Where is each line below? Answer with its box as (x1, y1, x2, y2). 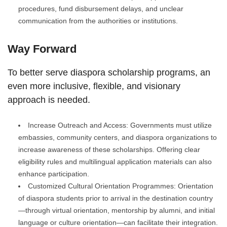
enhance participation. (18, 170, 89, 178)
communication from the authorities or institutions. (18, 17, 178, 25)
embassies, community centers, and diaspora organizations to (18, 133, 217, 142)
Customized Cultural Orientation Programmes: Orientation (28, 182, 213, 191)
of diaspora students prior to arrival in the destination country (18, 194, 213, 203)
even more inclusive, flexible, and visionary (8, 81, 180, 92)
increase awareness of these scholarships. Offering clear (18, 145, 200, 154)
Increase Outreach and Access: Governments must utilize (28, 121, 212, 130)
